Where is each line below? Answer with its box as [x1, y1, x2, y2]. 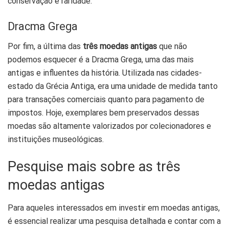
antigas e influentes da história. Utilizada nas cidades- [8, 67, 202, 78]
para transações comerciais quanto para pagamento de [8, 94, 204, 104]
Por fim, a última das [8, 41, 83, 51]
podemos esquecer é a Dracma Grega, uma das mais [8, 54, 194, 64]
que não [159, 41, 187, 51]
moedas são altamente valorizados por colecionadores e [8, 121, 211, 131]
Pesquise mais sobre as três [8, 156, 180, 177]
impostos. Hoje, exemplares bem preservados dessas [8, 107, 199, 118]
